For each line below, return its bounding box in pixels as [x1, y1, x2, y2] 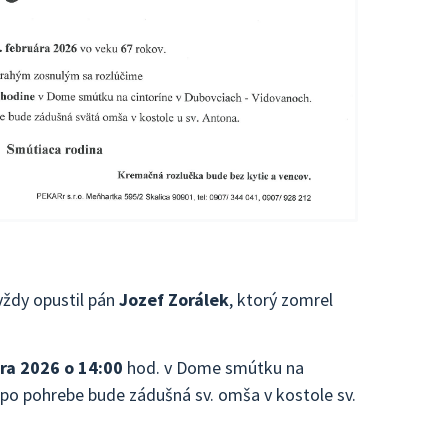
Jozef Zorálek [119, 288, 229, 312]
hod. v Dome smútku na [123, 355, 304, 379]
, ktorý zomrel [229, 288, 333, 312]
